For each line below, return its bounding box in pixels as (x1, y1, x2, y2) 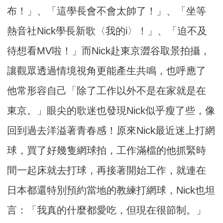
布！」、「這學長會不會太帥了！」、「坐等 (7, 5, 207, 16)
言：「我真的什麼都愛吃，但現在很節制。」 (7, 204, 207, 216)
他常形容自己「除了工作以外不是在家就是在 (7, 85, 207, 96)
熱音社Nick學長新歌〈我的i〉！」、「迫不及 (7, 25, 208, 36)
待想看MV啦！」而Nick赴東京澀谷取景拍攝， (7, 45, 211, 56)
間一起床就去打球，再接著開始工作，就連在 (7, 164, 207, 176)
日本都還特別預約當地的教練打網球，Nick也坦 (7, 184, 216, 196)
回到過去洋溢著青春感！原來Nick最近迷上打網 (7, 124, 216, 136)
